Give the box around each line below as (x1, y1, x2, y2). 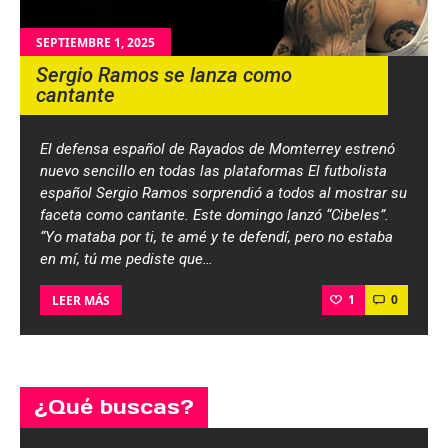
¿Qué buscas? (34, 393, 194, 420)
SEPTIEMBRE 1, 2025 (36, 34, 155, 52)
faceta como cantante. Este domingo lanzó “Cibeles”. (40, 205, 389, 224)
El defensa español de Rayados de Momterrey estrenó (40, 139, 395, 158)
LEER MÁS (52, 291, 110, 309)
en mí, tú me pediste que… (40, 249, 213, 268)
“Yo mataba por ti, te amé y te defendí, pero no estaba (40, 227, 393, 246)
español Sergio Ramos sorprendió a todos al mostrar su (40, 183, 407, 202)
